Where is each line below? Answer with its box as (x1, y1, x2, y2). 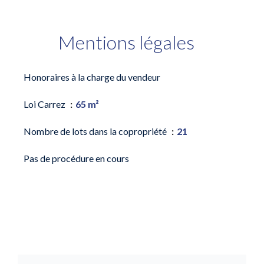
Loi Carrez (24, 98, 67, 110)
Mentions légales (58, 31, 194, 54)
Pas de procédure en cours (24, 153, 129, 164)
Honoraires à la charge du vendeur (24, 71, 160, 82)
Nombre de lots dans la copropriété (24, 126, 169, 137)
